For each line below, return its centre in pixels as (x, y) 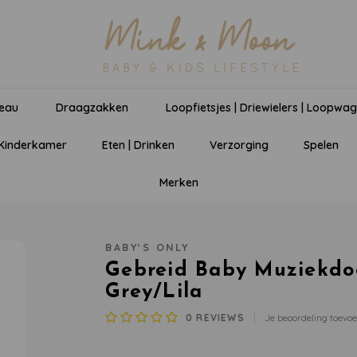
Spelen (322, 145)
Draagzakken (92, 107)
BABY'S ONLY (147, 247)
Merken (178, 182)
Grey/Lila (154, 292)
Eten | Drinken (139, 145)
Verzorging (239, 145)
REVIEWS (219, 317)
